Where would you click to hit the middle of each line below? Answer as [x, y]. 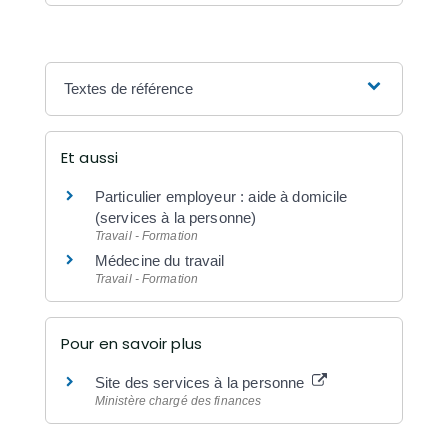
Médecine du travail [159, 260]
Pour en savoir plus [131, 343]
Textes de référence [129, 88]
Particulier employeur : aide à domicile [221, 196]
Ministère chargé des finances [178, 400]
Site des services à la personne [201, 382]
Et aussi [89, 157]
